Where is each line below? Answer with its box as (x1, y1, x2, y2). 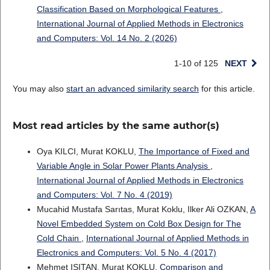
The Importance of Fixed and (138, 146, 250, 157)
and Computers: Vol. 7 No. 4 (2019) (36, 190, 172, 200)
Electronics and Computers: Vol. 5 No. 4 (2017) (36, 248, 216, 258)
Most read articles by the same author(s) (12, 120, 219, 132)
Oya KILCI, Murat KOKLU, (36, 146, 139, 157)
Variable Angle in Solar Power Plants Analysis (36, 161, 210, 171)
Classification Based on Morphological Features (36, 4, 221, 14)
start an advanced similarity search (66, 84, 199, 94)
